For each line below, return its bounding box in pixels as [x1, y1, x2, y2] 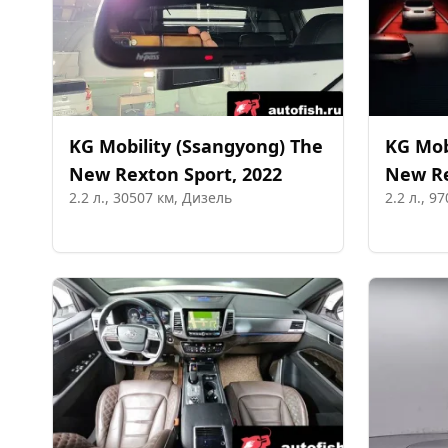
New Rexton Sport [69, 162, 232, 186]
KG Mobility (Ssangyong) [69, 134, 285, 158]
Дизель [182, 188, 232, 207]
